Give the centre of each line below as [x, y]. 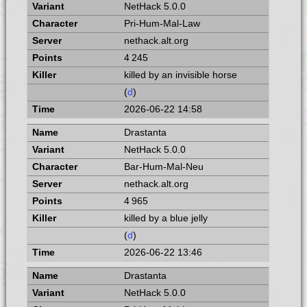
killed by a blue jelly [165, 218]
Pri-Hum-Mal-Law [162, 24]
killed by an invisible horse [180, 75]
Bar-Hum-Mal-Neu [163, 167]
